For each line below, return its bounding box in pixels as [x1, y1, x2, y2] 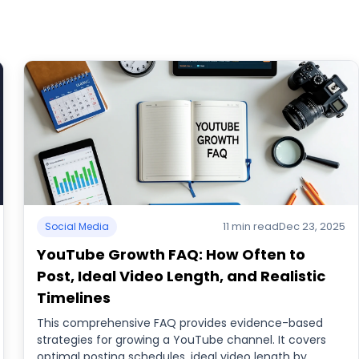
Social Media [45, 220, 110, 233]
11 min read [222, 219, 279, 234]
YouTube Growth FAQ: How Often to [37, 244, 306, 264]
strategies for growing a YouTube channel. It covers [37, 332, 327, 348]
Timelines [37, 288, 111, 308]
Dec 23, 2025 [278, 219, 345, 234]
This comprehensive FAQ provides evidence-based [37, 315, 324, 331]
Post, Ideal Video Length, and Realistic [37, 266, 326, 286]
